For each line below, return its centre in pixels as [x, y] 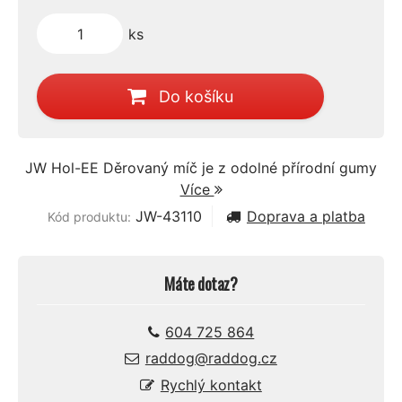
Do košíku [197, 96]
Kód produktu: [90, 216]
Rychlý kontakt [211, 385]
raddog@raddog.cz [211, 358]
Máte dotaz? [201, 284]
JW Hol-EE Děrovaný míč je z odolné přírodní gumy [201, 168]
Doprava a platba [306, 216]
